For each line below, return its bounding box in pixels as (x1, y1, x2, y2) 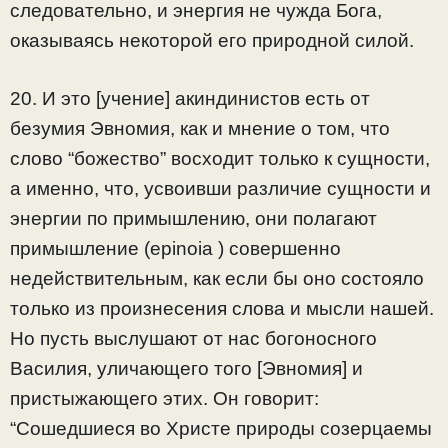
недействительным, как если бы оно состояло (10, 268, 424, 290)
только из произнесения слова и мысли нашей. (10, 298, 434, 320)
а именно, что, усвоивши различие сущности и (10, 178, 431, 200)
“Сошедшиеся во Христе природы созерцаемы (10, 418, 432, 440)
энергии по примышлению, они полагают (10, 208, 377, 230)
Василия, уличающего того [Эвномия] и (10, 358, 363, 380)
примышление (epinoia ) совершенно (10, 238, 341, 260)
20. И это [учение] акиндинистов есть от (10, 88, 370, 110)
